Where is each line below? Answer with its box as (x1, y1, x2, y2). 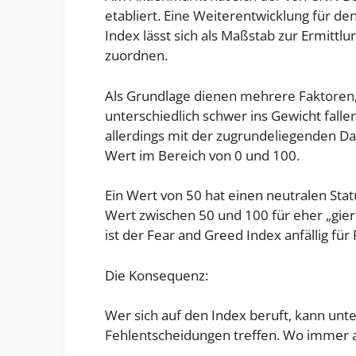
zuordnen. (105, 46, 168, 65)
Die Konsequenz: (105, 265, 208, 284)
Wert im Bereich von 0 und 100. (105, 145, 300, 164)
